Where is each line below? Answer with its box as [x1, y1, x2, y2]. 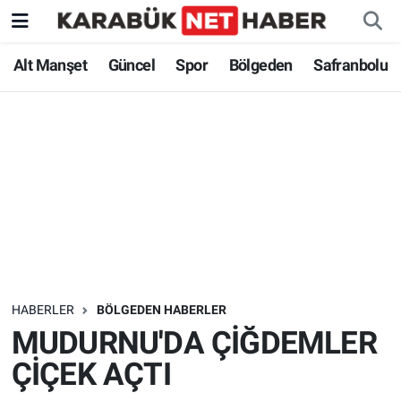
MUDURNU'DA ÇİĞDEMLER [11, 324, 377, 362]
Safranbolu [313, 55, 388, 75]
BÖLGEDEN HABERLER [96, 303, 226, 318]
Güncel [107, 55, 155, 75]
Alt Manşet [13, 55, 87, 75]
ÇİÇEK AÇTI [11, 355, 171, 393]
